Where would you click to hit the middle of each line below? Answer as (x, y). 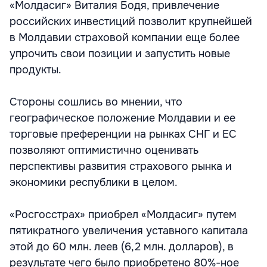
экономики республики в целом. (94, 182)
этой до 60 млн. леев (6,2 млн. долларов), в (122, 247)
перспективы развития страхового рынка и (121, 166)
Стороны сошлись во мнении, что (96, 102)
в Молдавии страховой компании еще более (125, 38)
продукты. (35, 70)
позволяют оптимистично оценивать (104, 150)
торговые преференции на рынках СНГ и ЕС (123, 134)
